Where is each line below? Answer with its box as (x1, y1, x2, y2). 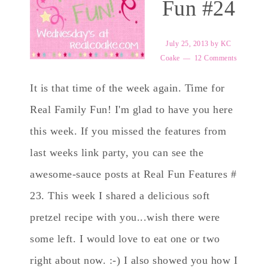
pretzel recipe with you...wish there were (30, 211, 220, 223)
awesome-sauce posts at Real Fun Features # (30, 168, 236, 180)
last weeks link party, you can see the (30, 147, 203, 159)
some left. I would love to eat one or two (30, 233, 220, 245)
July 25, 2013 (166, 39, 209, 48)
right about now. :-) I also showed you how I (30, 254, 237, 266)
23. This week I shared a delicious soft (30, 190, 210, 202)
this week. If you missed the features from (30, 125, 226, 137)
